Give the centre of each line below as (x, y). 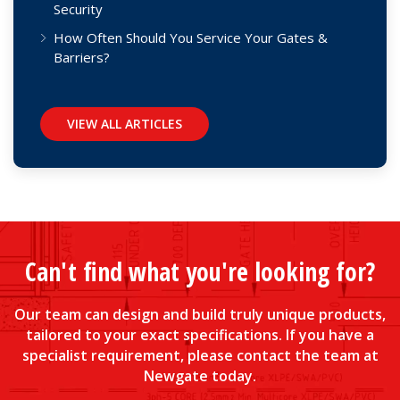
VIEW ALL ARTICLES (125, 123)
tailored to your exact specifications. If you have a (200, 334)
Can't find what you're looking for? (200, 271)
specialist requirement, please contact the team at (200, 355)
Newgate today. (200, 375)
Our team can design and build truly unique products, (200, 314)
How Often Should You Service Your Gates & (191, 37)
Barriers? (82, 57)
